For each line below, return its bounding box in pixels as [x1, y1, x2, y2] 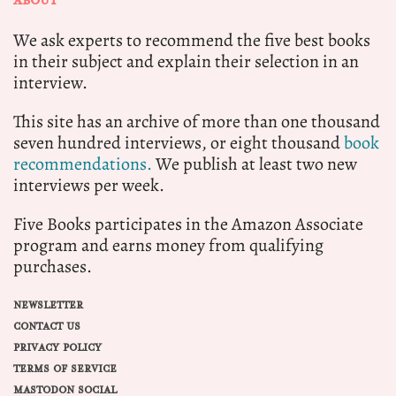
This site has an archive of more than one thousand [13, 109, 380, 133]
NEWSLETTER [13, 298, 83, 312]
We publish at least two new [152, 151, 357, 176]
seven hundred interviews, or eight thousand [13, 130, 344, 155]
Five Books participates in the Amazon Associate [13, 211, 363, 236]
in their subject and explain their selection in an [13, 49, 359, 73]
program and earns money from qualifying [13, 232, 324, 257]
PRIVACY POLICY [13, 340, 102, 354]
